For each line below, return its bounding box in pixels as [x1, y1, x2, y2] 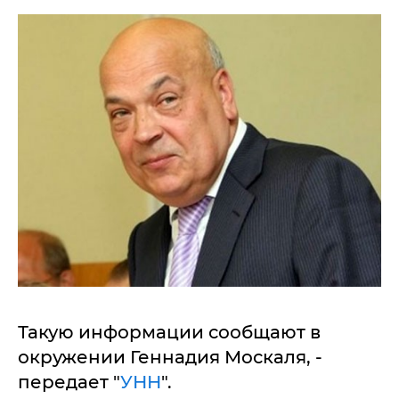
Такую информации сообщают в [18, 322, 321, 343]
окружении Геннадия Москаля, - [18, 346, 322, 368]
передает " [18, 371, 120, 393]
